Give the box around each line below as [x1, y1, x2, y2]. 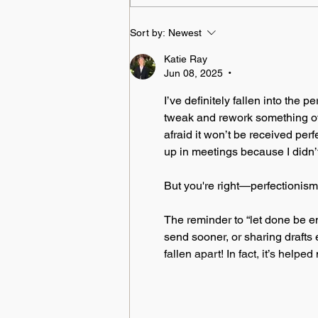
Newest [168, 27, 202, 39]
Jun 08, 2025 [164, 67, 223, 79]
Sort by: [130, 27, 165, 39]
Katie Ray [164, 53, 207, 65]
